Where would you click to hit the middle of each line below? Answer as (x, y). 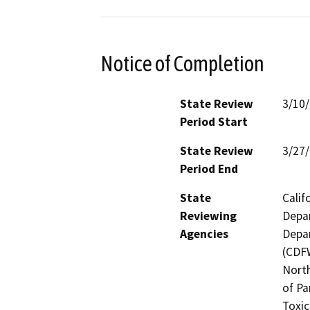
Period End (209, 168)
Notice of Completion (182, 63)
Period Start (214, 121)
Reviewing (208, 216)
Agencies (204, 234)
